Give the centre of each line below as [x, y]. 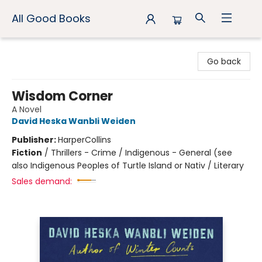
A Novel [27, 109]
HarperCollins [85, 140]
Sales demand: [42, 181]
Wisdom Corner [62, 96]
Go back [224, 61]
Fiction [27, 153]
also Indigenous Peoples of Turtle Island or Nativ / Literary [128, 166]
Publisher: [35, 140]
